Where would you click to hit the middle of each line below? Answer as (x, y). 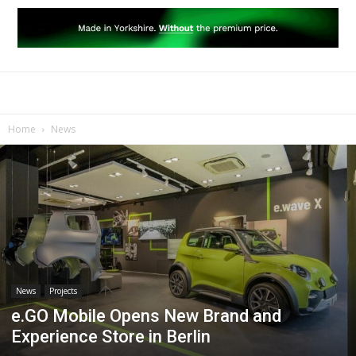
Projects (63, 290)
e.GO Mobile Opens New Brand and (146, 315)
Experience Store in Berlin (111, 336)
